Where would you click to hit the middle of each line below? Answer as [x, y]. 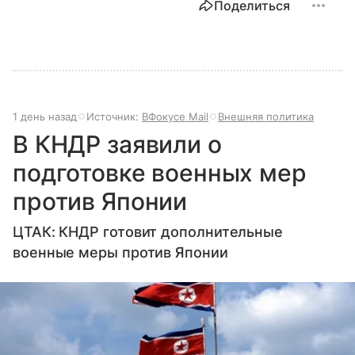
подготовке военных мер [160, 173]
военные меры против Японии [120, 253]
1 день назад [45, 117]
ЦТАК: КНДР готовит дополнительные [148, 232]
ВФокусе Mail [175, 117]
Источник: [114, 117]
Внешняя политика [266, 117]
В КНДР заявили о [117, 145]
